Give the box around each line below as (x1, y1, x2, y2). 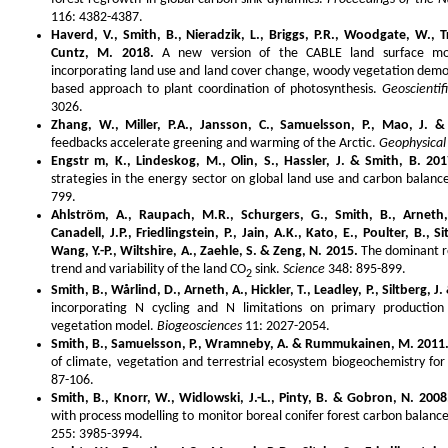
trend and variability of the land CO (51, 261, 246, 277)
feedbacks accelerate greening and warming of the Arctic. (51, 135, 379, 151)
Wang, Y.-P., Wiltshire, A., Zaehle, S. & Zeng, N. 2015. (51, 243, 358, 259)
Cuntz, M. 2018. (51, 45, 154, 61)
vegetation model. (51, 318, 157, 334)
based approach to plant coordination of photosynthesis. (51, 81, 382, 97)
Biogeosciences (157, 318, 242, 334)
